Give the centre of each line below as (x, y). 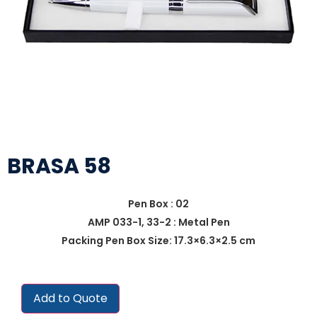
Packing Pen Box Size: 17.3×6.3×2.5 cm (158, 241)
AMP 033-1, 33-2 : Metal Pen (158, 222)
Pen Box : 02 (158, 204)
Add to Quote (70, 298)
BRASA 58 (59, 166)
